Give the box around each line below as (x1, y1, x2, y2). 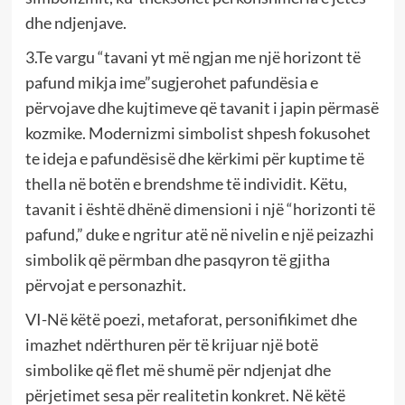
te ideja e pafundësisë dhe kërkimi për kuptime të (24, 147, 364, 168)
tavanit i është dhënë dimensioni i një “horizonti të (24, 198, 375, 219)
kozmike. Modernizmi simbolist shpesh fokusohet (24, 122, 371, 143)
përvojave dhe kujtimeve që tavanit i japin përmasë (24, 97, 379, 118)
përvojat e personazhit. (24, 274, 186, 295)
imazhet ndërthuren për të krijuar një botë (24, 334, 318, 354)
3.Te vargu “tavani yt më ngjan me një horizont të (24, 46, 361, 67)
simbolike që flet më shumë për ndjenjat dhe (24, 359, 331, 380)
